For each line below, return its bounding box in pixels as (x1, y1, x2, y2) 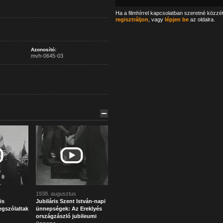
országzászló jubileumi (35, 213, 97, 219)
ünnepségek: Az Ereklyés (35, 206, 102, 212)
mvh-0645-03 (30, 53, 63, 59)
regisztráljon (115, 16, 148, 22)
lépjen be (164, 16, 189, 22)
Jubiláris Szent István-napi (35, 198, 106, 204)
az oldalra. (188, 16, 215, 22)
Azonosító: (30, 47, 56, 52)
